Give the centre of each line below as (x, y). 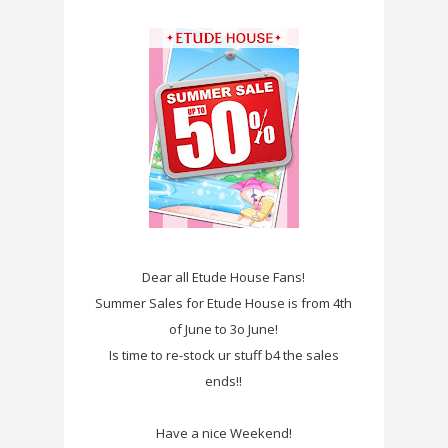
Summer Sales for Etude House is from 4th (224, 302)
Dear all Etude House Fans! (224, 276)
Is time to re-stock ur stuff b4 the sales (223, 354)
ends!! (224, 380)
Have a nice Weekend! (223, 432)
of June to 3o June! (224, 328)
